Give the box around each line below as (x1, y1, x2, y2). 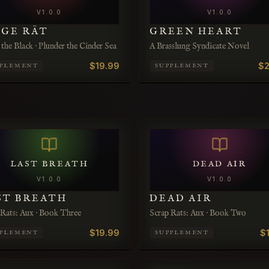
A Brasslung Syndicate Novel (150, 41, 249, 52)
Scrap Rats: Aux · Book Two (150, 208, 246, 219)
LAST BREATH (10, 159, 89, 169)
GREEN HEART (150, 26, 243, 38)
